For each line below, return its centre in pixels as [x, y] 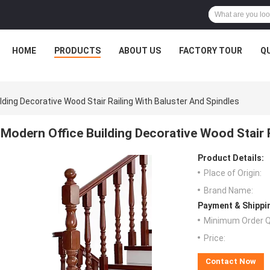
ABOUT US [140, 51]
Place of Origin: [233, 173]
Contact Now [231, 262]
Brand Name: [228, 191]
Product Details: [231, 158]
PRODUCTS [77, 51]
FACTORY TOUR [211, 51]
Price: [215, 238]
